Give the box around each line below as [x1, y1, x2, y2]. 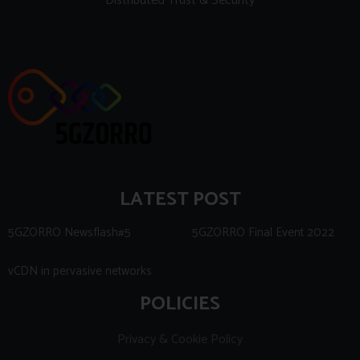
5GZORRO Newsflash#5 [8, 223, 131, 243]
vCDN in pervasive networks [8, 261, 152, 282]
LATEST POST [119, 184, 241, 216]
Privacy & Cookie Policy [117, 329, 243, 351]
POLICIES [140, 288, 220, 321]
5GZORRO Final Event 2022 [192, 223, 334, 243]
